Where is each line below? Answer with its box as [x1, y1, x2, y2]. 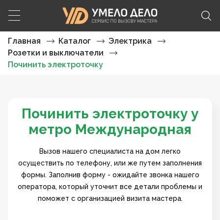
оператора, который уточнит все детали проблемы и [18, 183, 202, 191]
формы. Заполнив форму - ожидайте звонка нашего [21, 171, 199, 179]
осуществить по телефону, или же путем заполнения [18, 159, 202, 167]
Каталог [58, 36, 91, 46]
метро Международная [28, 121, 192, 137]
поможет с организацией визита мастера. [37, 194, 183, 202]
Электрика [109, 36, 152, 46]
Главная [8, 36, 41, 46]
